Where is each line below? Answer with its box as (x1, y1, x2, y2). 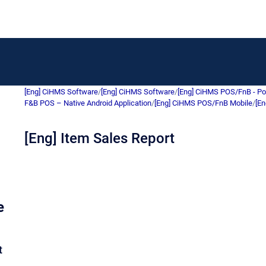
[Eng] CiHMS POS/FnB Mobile (154, 99, 252, 107)
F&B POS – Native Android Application (24, 99, 151, 107)
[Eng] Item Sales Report (24, 130, 175, 147)
